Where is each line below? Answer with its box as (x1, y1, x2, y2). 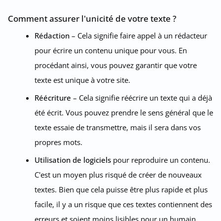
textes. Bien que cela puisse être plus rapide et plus (35, 184, 208, 194)
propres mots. (35, 137, 82, 147)
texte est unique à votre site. (35, 74, 130, 85)
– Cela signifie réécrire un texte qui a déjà (71, 92, 212, 103)
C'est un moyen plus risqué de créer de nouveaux (35, 169, 202, 180)
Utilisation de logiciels (35, 154, 111, 165)
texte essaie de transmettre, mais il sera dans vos (35, 122, 201, 132)
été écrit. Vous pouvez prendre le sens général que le (35, 107, 213, 117)
